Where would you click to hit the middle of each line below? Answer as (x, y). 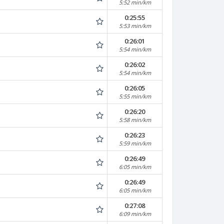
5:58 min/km (135, 120)
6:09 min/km (135, 214)
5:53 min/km (135, 26)
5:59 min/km (135, 143)
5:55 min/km (135, 96)
